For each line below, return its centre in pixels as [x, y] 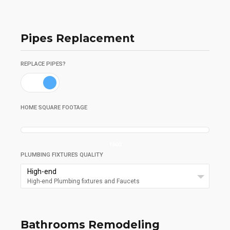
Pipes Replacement [78, 39]
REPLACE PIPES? [43, 64]
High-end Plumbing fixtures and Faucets [83, 181]
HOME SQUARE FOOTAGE [54, 107]
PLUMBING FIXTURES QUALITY [62, 155]
